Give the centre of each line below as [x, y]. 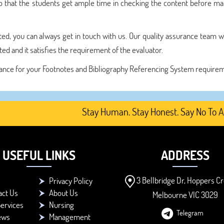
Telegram [190, 212]
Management [69, 217]
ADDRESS [185, 155]
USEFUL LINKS [39, 155]
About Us [63, 193]
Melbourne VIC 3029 [185, 194]
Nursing [61, 205]
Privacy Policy [70, 181]
